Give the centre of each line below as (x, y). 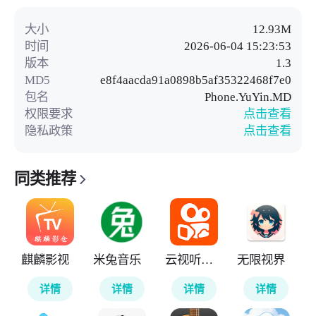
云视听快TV (207, 259)
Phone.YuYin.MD (248, 97)
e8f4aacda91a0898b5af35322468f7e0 (196, 80)
